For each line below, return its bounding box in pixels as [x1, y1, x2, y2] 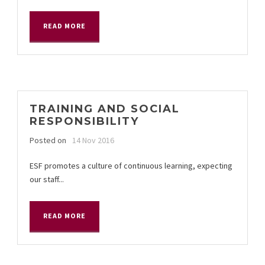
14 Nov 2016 [72, 134, 114, 146]
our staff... [30, 173, 64, 185]
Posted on [30, 134, 66, 146]
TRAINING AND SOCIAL [30, 102, 180, 115]
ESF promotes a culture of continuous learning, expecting [30, 160, 232, 171]
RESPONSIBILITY [30, 114, 139, 128]
